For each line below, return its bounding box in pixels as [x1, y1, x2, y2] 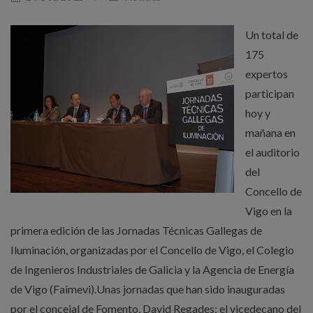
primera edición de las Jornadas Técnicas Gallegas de [10, 224, 262, 237]
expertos [245, 67, 288, 80]
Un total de [245, 28, 298, 41]
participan [245, 87, 294, 100]
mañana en [245, 126, 296, 139]
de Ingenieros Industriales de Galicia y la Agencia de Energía [10, 263, 294, 276]
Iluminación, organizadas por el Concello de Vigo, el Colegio [10, 243, 294, 256]
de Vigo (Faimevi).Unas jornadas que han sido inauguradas [10, 282, 285, 296]
